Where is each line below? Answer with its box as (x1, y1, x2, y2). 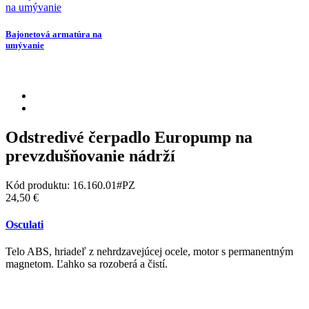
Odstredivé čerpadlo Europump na (6, 128, 252, 146)
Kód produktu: (6, 179, 72, 191)
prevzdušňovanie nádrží (6, 146, 175, 165)
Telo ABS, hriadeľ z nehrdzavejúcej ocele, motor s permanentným (6, 246, 293, 258)
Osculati (6, 219, 43, 231)
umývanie (6, 39, 44, 50)
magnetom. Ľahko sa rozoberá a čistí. (6, 258, 168, 270)
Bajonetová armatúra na (6, 28, 102, 39)
